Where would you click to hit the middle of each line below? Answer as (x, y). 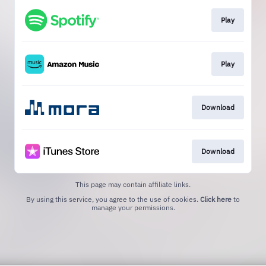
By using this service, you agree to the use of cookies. (113, 199)
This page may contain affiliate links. (133, 184)
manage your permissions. (133, 207)
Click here (216, 199)
